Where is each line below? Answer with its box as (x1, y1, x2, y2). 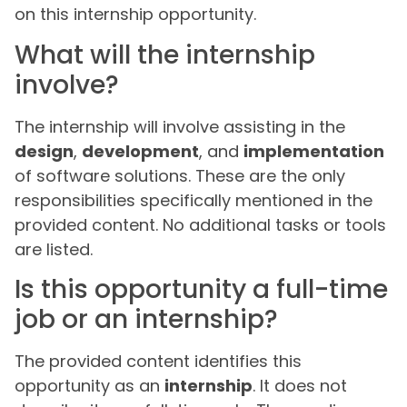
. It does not (253, 374, 347, 398)
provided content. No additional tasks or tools (15, 213, 386, 236)
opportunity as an (15, 374, 164, 398)
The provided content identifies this (15, 350, 302, 373)
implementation (243, 139, 384, 163)
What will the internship (15, 36, 315, 73)
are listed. (15, 237, 93, 261)
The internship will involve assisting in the (15, 114, 345, 138)
